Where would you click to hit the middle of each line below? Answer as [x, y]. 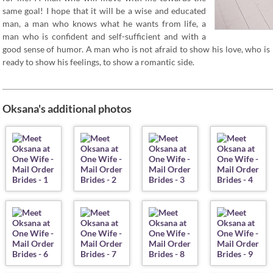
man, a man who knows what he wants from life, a [105, 23]
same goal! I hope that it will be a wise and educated [105, 11]
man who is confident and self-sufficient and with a [105, 36]
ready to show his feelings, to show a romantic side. [98, 62]
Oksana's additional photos [67, 108]
